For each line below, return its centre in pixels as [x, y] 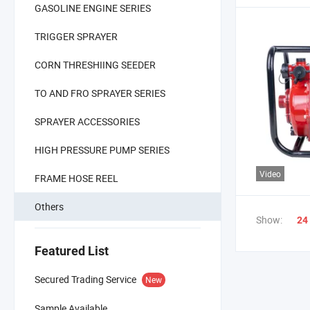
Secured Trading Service [85, 279]
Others [49, 206]
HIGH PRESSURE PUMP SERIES [102, 149]
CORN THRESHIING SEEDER [95, 64]
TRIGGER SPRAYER [76, 36]
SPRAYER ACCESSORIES [87, 121]
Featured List [72, 250]
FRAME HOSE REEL [76, 178]
